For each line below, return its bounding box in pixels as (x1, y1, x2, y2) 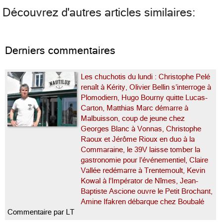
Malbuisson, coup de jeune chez (81, 114, 185, 123)
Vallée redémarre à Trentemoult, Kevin (81, 166, 205, 175)
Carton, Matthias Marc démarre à (81, 104, 188, 112)
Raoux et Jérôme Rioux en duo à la (81, 135, 195, 144)
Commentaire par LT (7, 208, 74, 217)
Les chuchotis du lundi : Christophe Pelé (81, 73, 210, 81)
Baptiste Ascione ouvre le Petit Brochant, (81, 187, 213, 196)
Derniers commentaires (5, 45, 115, 57)
